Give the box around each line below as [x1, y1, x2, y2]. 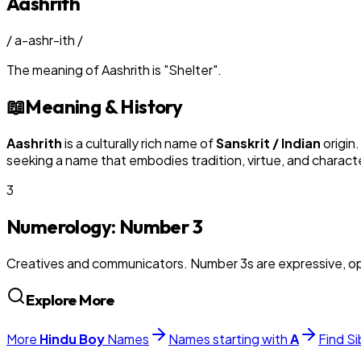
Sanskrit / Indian [216, 134, 321, 151]
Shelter [168, 60, 213, 78]
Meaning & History [25, 93, 183, 118]
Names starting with [168, 330, 290, 347]
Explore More [26, 290, 114, 310]
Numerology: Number [6, 214, 193, 239]
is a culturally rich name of [62, 134, 216, 151]
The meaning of [6, 60, 102, 78]
